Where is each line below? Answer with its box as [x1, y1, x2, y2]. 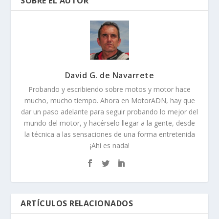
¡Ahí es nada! [89, 141, 130, 150]
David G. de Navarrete [65, 70, 154, 81]
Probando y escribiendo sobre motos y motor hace [28, 85, 191, 94]
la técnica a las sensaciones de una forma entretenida [24, 130, 195, 139]
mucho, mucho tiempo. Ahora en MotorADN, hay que [24, 96, 195, 105]
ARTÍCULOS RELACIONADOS [21, 198, 133, 209]
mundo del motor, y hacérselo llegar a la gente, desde [24, 118, 195, 128]
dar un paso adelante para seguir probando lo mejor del [21, 107, 198, 116]
